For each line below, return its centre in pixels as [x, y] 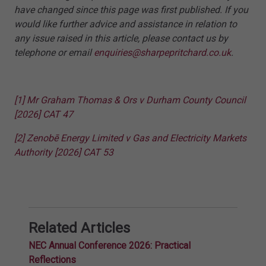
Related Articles [79, 228]
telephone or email [54, 52]
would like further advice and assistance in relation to [126, 24]
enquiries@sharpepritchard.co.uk [162, 52]
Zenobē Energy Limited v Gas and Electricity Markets [137, 138]
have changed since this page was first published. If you [131, 9]
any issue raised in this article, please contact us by [121, 38]
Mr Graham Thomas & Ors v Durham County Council [136, 100]
